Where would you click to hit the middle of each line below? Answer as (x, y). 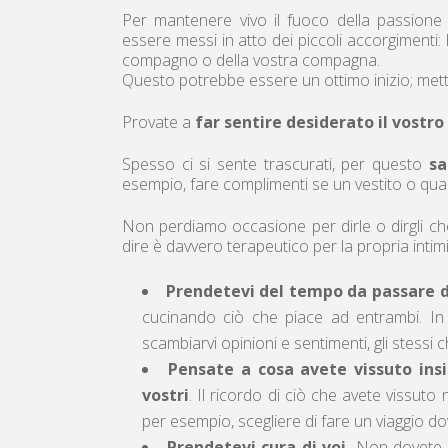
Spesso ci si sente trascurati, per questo (275, 164)
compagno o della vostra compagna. (251, 60)
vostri (165, 395)
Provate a (158, 122)
